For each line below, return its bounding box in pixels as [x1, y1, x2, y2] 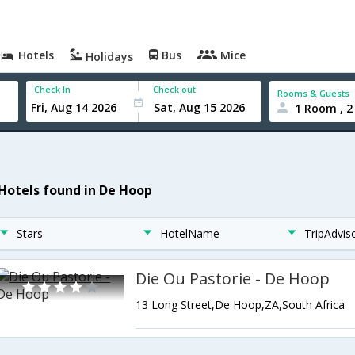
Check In [34, 83, 71, 95]
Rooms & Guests [277, 86, 350, 99]
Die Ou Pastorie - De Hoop [136, 268, 330, 289]
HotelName [160, 226, 220, 241]
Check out [153, 83, 197, 95]
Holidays [82, 49, 134, 64]
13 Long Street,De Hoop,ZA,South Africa [136, 297, 345, 312]
